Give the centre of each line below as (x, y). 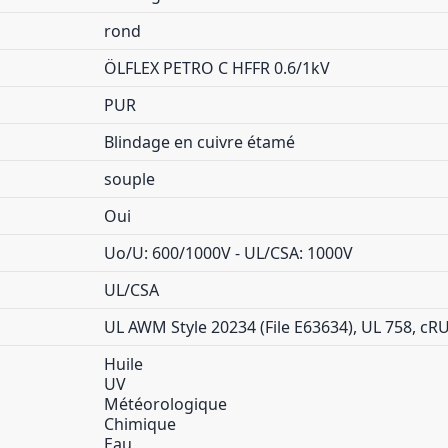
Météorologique (165, 404)
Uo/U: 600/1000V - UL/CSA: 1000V (228, 253)
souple (129, 179)
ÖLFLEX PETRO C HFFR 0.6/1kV (217, 68)
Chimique (140, 424)
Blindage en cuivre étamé (199, 142)
